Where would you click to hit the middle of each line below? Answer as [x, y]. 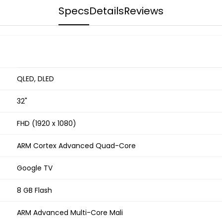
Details [107, 11]
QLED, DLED [35, 79]
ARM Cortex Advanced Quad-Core [76, 145]
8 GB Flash [34, 190]
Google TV [35, 168]
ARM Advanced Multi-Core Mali [70, 212]
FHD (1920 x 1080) [47, 123]
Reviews [144, 11]
